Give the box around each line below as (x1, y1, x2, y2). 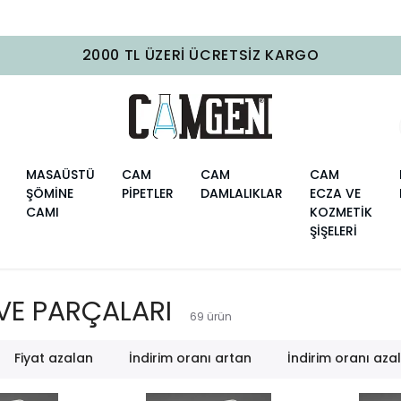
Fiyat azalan (14, 349, 94, 368)
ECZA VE (310, 184, 361, 203)
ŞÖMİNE (26, 184, 73, 203)
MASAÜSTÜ (26, 166, 95, 184)
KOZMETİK (310, 203, 372, 222)
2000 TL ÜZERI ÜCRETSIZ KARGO (81, 45, 320, 65)
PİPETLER (122, 184, 174, 203)
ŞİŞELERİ (310, 222, 357, 241)
